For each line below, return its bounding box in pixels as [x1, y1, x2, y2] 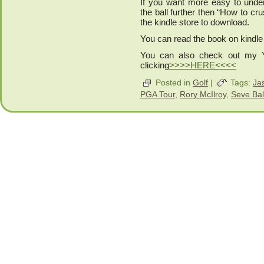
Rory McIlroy [180, 90, 226, 100]
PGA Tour [140, 90, 175, 100]
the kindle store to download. [140, 17, 249, 28]
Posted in [153, 77, 193, 87]
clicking [140, 60, 169, 71]
